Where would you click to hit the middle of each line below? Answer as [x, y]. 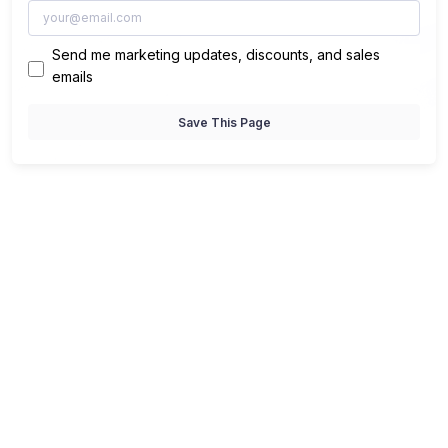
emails [72, 77]
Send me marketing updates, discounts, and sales [216, 55]
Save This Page [224, 122]
